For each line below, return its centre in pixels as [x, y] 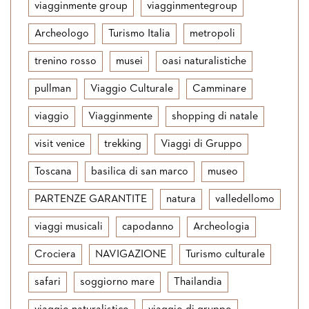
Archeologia [221, 227]
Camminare [219, 89]
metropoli [212, 34]
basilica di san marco [140, 172]
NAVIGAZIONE [131, 255]
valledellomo [245, 199]
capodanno [148, 227]
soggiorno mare [117, 282]
